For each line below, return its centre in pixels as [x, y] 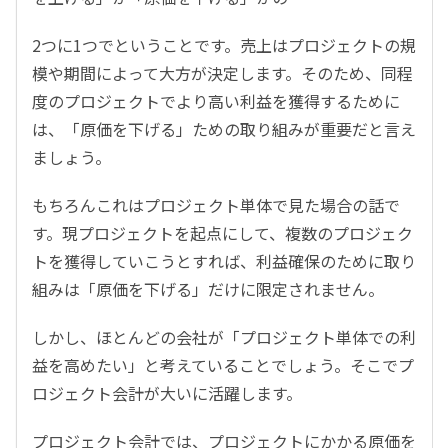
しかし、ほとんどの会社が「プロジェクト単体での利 [224, 337]
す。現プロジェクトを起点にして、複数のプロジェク [222, 233]
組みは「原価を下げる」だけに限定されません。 [208, 289]
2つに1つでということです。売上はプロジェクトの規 [224, 45]
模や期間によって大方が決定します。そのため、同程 [222, 73]
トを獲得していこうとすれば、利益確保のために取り [224, 261]
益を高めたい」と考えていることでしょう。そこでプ [223, 365]
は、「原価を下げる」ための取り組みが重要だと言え [224, 129]
